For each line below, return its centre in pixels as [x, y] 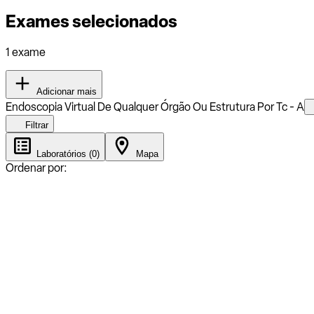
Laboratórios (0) [67, 153]
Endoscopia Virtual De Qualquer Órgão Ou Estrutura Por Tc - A [155, 107]
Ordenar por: [36, 168]
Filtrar [35, 125]
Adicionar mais [65, 91]
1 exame [26, 52]
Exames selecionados [91, 21]
